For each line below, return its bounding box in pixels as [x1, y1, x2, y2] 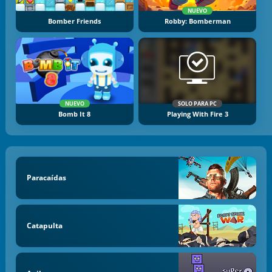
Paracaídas [26, 172, 66, 183]
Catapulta [26, 220, 63, 231]
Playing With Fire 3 [166, 109, 228, 118]
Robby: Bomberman [164, 17, 231, 26]
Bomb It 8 [58, 109, 91, 118]
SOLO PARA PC [178, 99, 217, 107]
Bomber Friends [48, 17, 101, 26]
